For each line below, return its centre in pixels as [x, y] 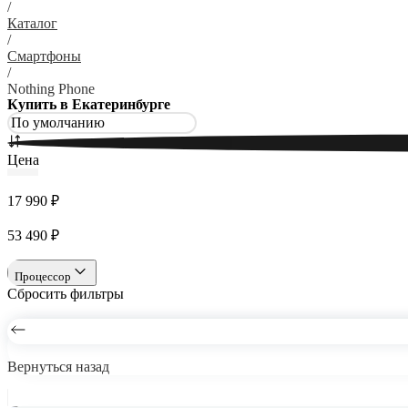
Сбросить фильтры [66, 294]
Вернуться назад [58, 367]
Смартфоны [44, 56]
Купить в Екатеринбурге [89, 104]
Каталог [32, 23]
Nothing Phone [51, 89]
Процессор [43, 276]
